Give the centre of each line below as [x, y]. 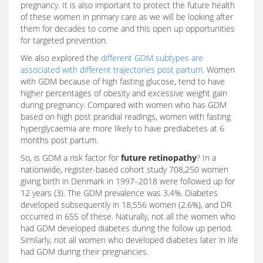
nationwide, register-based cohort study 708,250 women [124, 169]
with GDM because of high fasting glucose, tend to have [123, 81]
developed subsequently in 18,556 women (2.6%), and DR [126, 205]
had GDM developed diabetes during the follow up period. [127, 228]
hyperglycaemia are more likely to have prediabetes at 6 [122, 128]
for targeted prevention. [64, 40]
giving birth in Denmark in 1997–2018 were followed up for [128, 181]
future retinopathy [159, 158]
